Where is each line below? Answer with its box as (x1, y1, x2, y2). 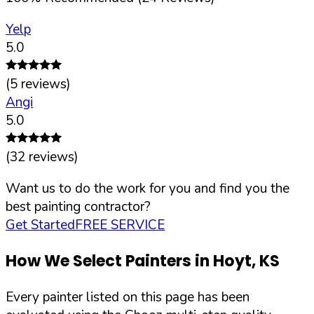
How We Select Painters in (6, 250, 213, 273)
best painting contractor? (6, 197, 151, 216)
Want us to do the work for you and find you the (6, 179, 289, 198)
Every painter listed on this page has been (6, 288, 250, 307)
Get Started (6, 215, 75, 234)
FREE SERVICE (75, 215, 165, 234)
